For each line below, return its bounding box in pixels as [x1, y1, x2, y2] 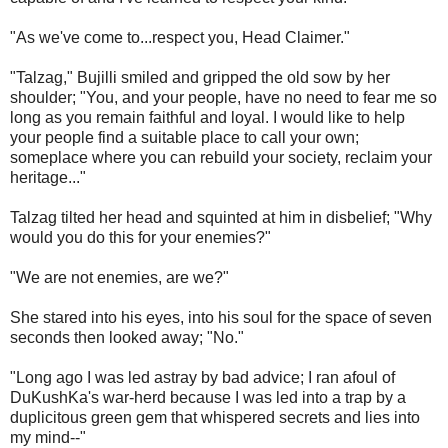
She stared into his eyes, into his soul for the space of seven [10, 309, 432, 327]
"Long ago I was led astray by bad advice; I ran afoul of [10, 369, 395, 387]
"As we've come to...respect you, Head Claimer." [10, 29, 350, 47]
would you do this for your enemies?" [10, 229, 271, 247]
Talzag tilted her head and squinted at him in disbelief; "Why [10, 209, 432, 227]
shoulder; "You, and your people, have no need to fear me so [10, 89, 437, 107]
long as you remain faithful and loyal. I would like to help [10, 109, 405, 127]
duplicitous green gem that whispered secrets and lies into [10, 409, 420, 427]
